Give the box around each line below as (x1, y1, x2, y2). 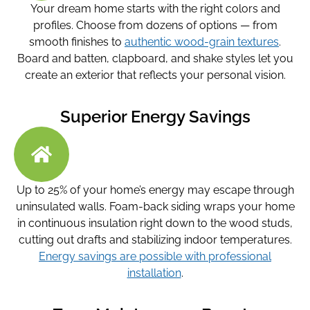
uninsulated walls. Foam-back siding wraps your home (15, 199, 295, 213)
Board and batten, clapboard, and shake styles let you (17, 51, 293, 65)
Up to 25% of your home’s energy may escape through (16, 183, 294, 197)
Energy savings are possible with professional (39, 249, 271, 263)
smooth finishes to (29, 35, 125, 48)
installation (127, 266, 181, 280)
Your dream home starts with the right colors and (30, 1, 280, 15)
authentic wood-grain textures (125, 35, 279, 48)
